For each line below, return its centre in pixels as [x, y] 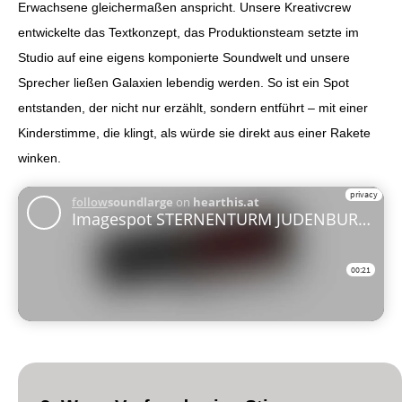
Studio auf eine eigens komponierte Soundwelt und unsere [184, 58]
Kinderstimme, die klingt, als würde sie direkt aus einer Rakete [194, 133]
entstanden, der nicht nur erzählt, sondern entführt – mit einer [193, 108]
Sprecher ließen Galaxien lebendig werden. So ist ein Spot [184, 83]
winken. [39, 158]
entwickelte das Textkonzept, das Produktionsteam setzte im [188, 33]
